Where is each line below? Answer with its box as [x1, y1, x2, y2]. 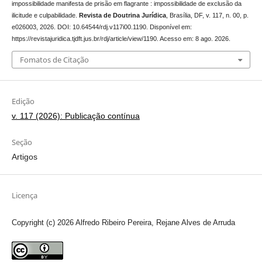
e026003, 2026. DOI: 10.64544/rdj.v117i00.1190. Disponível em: [11, 23, 192, 31]
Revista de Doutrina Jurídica [78, 12, 166, 19]
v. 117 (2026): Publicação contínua [11, 111, 140, 120]
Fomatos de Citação [19, 54, 89, 65]
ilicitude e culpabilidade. [11, 12, 79, 19]
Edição [11, 95, 35, 106]
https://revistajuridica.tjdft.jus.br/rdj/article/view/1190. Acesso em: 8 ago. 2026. [11, 35, 230, 43]
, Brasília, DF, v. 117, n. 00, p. [166, 12, 249, 19]
